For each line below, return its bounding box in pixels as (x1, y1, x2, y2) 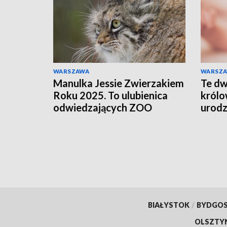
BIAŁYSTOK (147, 200, 190, 209)
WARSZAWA (53, 68, 90, 75)
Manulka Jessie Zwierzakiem (53, 77, 184, 90)
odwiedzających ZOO (53, 101, 152, 114)
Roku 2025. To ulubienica (53, 89, 168, 102)
